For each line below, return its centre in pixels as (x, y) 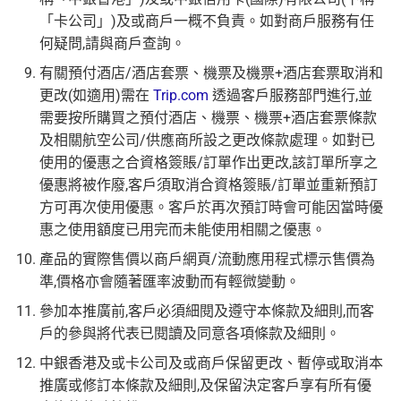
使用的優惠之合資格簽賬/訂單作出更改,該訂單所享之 (209, 163)
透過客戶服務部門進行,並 (290, 96)
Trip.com (181, 96)
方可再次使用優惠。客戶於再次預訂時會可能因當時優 (211, 208)
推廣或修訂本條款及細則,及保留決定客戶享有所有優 (205, 386)
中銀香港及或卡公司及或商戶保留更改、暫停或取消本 (211, 363)
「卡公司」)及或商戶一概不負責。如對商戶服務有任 (207, 21)
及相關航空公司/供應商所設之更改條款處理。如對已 (207, 141)
